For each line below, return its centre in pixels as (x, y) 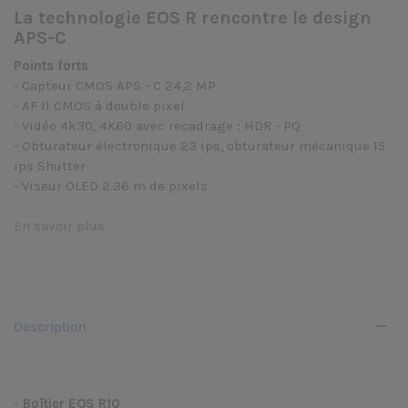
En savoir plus (59, 226)
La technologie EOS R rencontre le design (193, 18)
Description (50, 327)
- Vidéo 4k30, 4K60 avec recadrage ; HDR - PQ (159, 126)
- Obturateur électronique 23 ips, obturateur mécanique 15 (199, 146)
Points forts (51, 66)
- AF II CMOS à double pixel (101, 106)
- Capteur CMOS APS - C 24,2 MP (117, 86)
